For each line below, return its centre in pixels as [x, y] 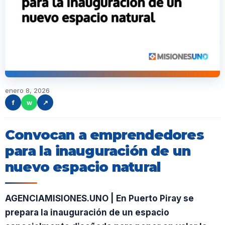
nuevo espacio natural [83, 167]
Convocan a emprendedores [104, 135]
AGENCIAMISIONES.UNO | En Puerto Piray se [99, 198]
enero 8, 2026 [27, 90]
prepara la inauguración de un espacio [87, 212]
